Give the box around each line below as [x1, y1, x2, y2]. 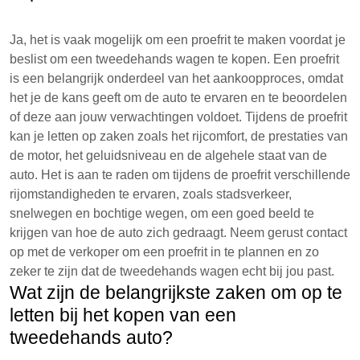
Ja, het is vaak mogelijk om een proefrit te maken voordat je [10, 33, 346, 47]
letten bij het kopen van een [10, 305, 236, 325]
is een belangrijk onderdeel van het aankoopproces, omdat [10, 72, 343, 85]
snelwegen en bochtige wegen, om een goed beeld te [10, 207, 314, 220]
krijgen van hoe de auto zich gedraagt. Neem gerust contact [10, 226, 347, 239]
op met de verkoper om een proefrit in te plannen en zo [10, 245, 319, 259]
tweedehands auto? [10, 327, 173, 348]
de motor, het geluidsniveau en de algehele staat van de [10, 149, 327, 162]
